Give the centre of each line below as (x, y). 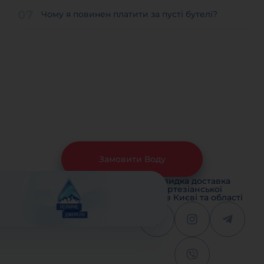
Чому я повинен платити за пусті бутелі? (129, 14)
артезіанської (192, 189)
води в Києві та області (192, 197)
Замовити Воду (132, 159)
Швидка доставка (192, 181)
